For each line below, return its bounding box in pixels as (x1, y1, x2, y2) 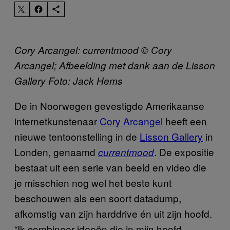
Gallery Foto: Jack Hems (14, 73, 123, 87)
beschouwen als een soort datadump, (14, 190, 181, 205)
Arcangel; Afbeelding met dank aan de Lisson (14, 58, 215, 72)
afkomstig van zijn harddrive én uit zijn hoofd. (14, 206, 212, 220)
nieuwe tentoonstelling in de (14, 129, 140, 143)
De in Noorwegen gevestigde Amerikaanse (14, 98, 204, 112)
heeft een (163, 113, 207, 128)
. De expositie (154, 144, 214, 159)
